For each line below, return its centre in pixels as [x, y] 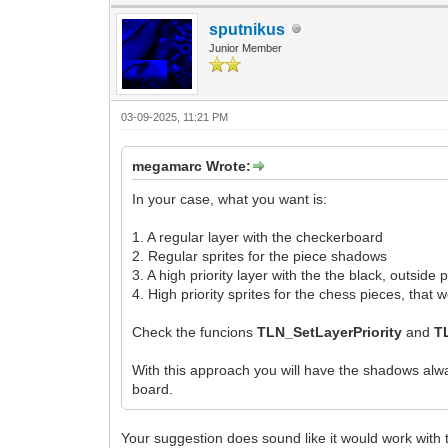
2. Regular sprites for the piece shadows [260, 255]
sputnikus [247, 29]
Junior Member [246, 47]
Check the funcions [195, 331]
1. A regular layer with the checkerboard [258, 236]
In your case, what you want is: [230, 198]
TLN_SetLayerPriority [330, 331]
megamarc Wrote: [192, 165]
